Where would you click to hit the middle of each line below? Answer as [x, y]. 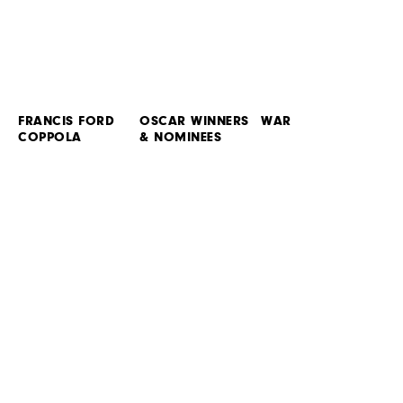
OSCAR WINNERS [194, 121]
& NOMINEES [181, 137]
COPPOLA [50, 137]
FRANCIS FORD [66, 121]
